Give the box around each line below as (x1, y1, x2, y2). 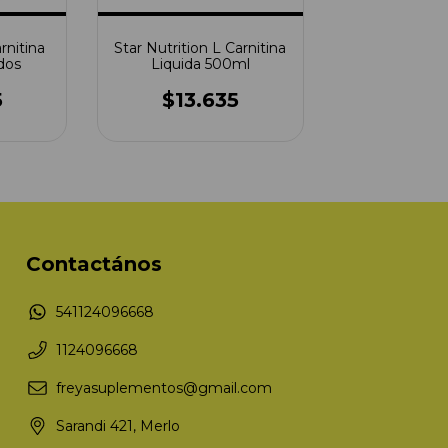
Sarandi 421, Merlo (56, 416, 180, 435)
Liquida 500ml (150, 55, 250, 73)
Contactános (26, 252, 162, 276)
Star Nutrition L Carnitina (114, 39, 287, 57)
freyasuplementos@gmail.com (56, 378, 272, 397)
